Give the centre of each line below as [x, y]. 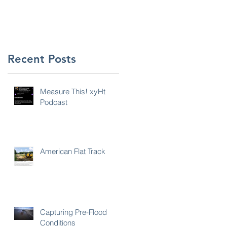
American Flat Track [73, 151]
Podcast [54, 102]
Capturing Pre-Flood [73, 212]
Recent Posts [42, 59]
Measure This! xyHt [73, 91]
